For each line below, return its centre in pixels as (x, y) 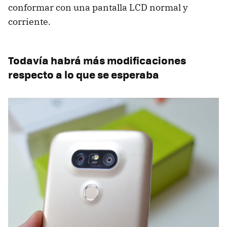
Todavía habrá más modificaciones (97, 60)
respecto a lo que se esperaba (84, 74)
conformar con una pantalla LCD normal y (98, 7)
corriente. (29, 21)
